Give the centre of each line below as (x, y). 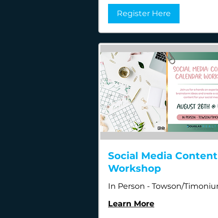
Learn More (131, 203)
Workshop (135, 168)
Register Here (144, 14)
